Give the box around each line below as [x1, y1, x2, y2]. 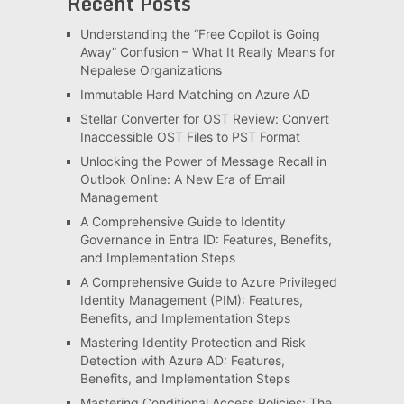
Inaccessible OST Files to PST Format [79, 128, 300, 144]
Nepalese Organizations [79, 61, 222, 78]
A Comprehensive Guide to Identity [79, 213, 286, 229]
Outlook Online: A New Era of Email [79, 170, 285, 187]
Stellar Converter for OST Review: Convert [79, 110, 329, 126]
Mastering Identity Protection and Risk [79, 334, 306, 350]
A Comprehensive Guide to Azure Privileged [79, 273, 337, 289]
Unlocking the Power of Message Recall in [79, 152, 326, 169]
